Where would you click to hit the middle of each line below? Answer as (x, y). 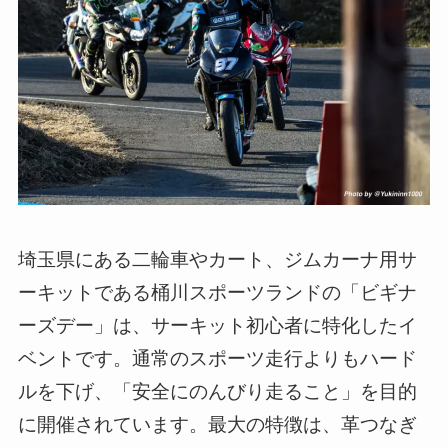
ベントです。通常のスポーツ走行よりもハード (217, 358)
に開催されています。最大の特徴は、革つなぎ (217, 424)
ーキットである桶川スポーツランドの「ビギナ (217, 292)
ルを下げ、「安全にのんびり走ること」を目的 (217, 391)
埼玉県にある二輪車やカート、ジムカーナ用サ (217, 259)
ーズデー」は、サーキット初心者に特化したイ (217, 325)
